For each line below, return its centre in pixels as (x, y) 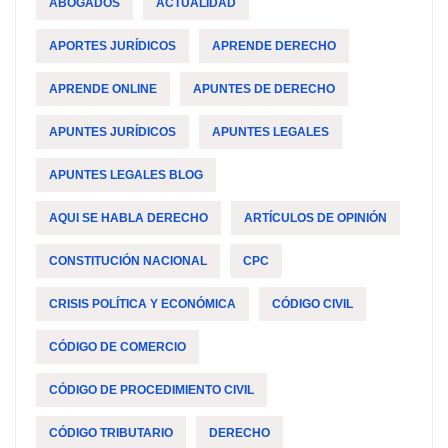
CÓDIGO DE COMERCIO (117, 347)
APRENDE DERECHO (274, 46)
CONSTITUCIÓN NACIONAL (128, 261)
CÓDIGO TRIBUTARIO (111, 433)
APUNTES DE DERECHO (264, 89)
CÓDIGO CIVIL (312, 304)
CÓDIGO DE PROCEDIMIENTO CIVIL (151, 390)
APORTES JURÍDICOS (112, 46)
